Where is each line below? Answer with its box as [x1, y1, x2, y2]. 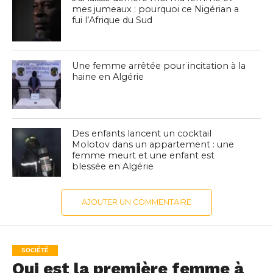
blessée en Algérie [72, 161, 154, 172]
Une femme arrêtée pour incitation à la [72, 60, 246, 72]
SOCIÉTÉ [21, 247, 49, 254]
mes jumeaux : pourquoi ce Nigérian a [72, 4, 239, 15]
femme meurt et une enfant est [72, 150, 215, 161]
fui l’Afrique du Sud [72, 15, 153, 26]
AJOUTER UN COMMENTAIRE [81, 197, 191, 207]
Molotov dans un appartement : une [72, 139, 235, 151]
